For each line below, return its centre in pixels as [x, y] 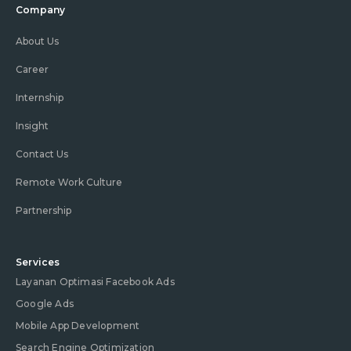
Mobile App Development [78, 325]
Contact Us [42, 154]
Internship [40, 97]
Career [32, 69]
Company [41, 9]
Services [38, 262]
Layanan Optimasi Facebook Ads [95, 281]
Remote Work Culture [69, 182]
